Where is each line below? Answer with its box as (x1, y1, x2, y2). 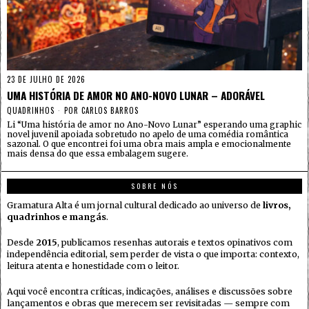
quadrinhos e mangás (7, 211, 106, 222)
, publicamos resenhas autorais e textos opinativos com (57, 237, 292, 248)
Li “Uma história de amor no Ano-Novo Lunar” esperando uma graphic (7, 119, 301, 130)
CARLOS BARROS (81, 104, 139, 116)
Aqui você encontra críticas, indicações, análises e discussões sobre (7, 286, 292, 297)
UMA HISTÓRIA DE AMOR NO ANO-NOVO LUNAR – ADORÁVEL (7, 87, 265, 103)
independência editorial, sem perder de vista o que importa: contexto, (7, 248, 299, 259)
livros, (263, 199, 291, 210)
